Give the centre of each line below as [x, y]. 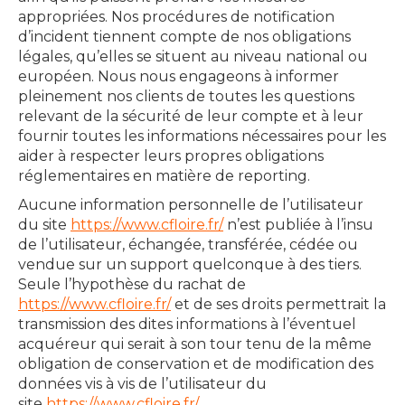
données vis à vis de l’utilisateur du [142, 384]
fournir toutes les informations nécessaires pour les [202, 136]
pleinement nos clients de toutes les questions [186, 96]
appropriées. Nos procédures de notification [176, 17]
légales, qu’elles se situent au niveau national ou [193, 57]
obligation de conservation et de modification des [196, 364]
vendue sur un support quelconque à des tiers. [190, 264]
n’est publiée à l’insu [298, 225]
